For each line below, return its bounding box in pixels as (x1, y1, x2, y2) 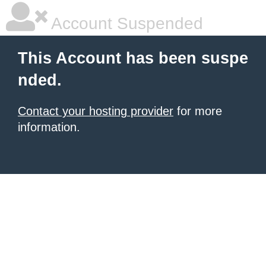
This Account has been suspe (18, 49, 248, 67)
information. (18, 121, 80, 134)
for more (173, 104, 222, 118)
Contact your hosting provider (18, 104, 173, 118)
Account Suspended (47, 14, 203, 33)
